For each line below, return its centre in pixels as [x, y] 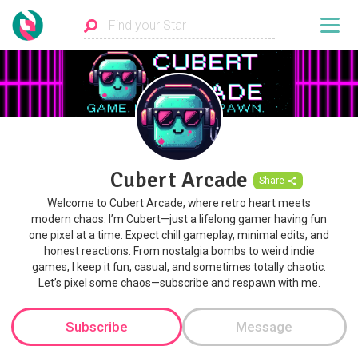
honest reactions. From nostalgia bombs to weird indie [179, 251]
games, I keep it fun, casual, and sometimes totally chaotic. [179, 267]
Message [265, 326]
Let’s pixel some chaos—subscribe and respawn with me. [179, 283]
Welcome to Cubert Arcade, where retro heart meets [179, 203]
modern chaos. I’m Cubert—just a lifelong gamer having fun [179, 219]
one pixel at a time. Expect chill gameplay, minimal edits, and [179, 235]
